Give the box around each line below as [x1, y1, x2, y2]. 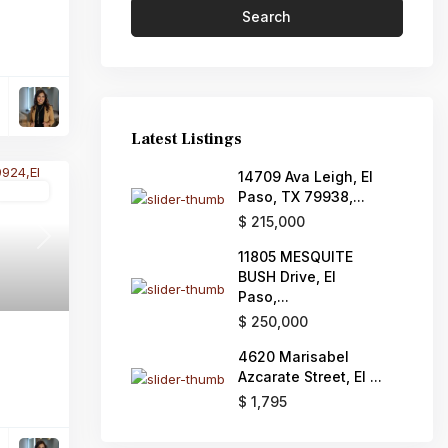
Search [242, 8, 292, 25]
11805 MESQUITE [238, 248, 353, 265]
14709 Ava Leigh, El [238, 168, 373, 185]
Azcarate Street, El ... [238, 368, 382, 385]
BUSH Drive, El [238, 268, 336, 285]
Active [4, 184, 39, 198]
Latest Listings [131, 129, 242, 149]
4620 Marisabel [238, 348, 349, 365]
